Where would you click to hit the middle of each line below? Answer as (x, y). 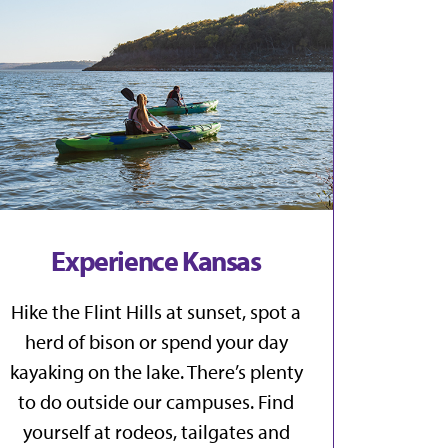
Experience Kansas (156, 261)
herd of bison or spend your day (156, 342)
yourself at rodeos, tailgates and (156, 432)
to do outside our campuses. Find (156, 402)
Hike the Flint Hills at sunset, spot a (156, 312)
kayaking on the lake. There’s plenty (156, 372)
